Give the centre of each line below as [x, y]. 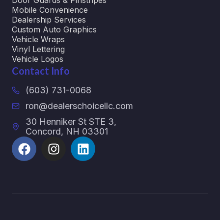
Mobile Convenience [50, 10]
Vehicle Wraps [38, 40]
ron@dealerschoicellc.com [79, 106]
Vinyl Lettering [40, 49]
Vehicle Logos [38, 59]
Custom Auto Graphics [54, 30]
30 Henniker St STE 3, [71, 122]
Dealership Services [49, 20]
